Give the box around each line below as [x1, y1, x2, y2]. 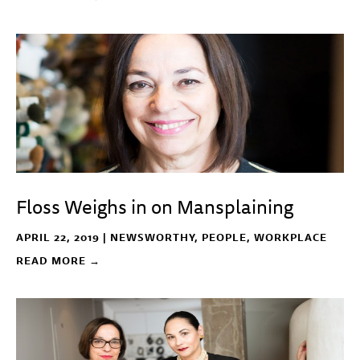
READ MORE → [16, 252, 100, 268]
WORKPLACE [254, 229, 327, 245]
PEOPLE [202, 229, 247, 245]
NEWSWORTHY [110, 229, 194, 245]
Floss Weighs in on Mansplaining [16, 191, 293, 222]
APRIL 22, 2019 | [16, 229, 110, 245]
